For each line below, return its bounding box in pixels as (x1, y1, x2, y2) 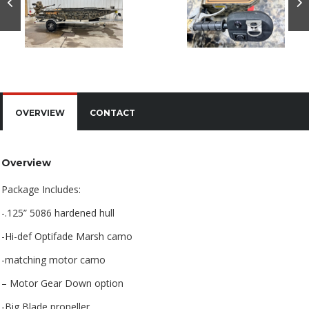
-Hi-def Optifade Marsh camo (1, 230, 132, 243)
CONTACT (90, 108, 135, 119)
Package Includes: (1, 183, 81, 197)
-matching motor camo (1, 253, 106, 267)
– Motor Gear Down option (1, 277, 123, 290)
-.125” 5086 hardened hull (1, 206, 114, 220)
